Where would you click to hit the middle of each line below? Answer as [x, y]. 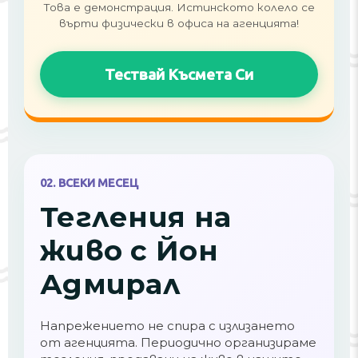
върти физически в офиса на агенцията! [179, 23]
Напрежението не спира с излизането [167, 326]
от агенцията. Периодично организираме [178, 342]
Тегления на [136, 217]
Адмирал [110, 284]
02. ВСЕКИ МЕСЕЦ [89, 183]
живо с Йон [129, 251]
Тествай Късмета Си [179, 74]
